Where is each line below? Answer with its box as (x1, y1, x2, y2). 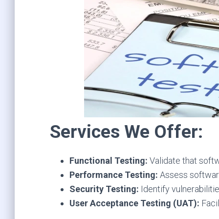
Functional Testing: (69, 155, 150, 166)
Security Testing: (69, 184, 139, 194)
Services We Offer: (50, 121, 203, 142)
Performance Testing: (69, 170, 158, 180)
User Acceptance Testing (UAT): (69, 198, 199, 208)
